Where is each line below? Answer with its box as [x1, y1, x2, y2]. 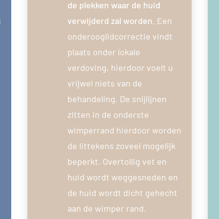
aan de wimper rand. [67, 202, 146, 214]
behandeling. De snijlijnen [67, 93, 167, 104]
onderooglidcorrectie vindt [67, 30, 173, 42]
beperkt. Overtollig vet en [67, 155, 167, 167]
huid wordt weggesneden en [67, 171, 178, 182]
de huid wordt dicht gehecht [67, 187, 177, 198]
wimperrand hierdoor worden [67, 124, 181, 135]
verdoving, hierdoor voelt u [67, 62, 173, 73]
